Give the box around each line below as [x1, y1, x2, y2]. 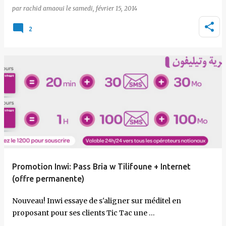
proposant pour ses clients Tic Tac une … [12, 208, 155, 217]
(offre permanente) [12, 174, 84, 183]
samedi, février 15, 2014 [73, 5, 137, 12]
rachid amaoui [23, 5, 65, 12]
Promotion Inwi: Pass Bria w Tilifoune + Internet [12, 162, 191, 171]
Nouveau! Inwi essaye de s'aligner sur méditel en [12, 196, 181, 205]
